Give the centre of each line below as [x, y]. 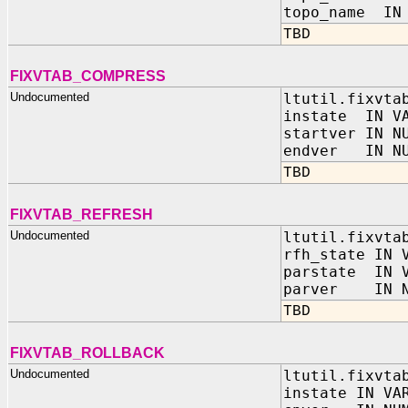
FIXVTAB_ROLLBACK [87, 353]
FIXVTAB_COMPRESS [88, 76]
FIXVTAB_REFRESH [82, 214]
